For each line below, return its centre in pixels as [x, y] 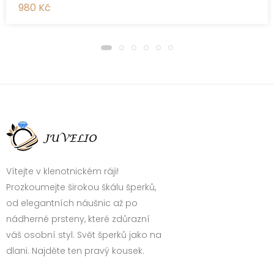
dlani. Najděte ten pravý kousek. [75, 250]
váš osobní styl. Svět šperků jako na [84, 235]
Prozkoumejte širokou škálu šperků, [81, 187]
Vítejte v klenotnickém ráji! [62, 171]
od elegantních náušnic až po [72, 203]
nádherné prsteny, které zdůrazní [78, 219]
